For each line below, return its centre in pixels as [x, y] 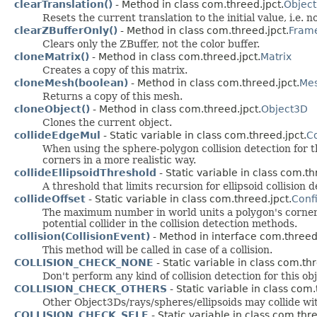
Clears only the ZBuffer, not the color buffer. [151, 44]
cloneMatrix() [52, 56]
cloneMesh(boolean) [71, 82]
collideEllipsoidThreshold [85, 172]
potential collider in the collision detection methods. [170, 223]
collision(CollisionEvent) [82, 236]
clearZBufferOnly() [66, 30]
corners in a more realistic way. [119, 160]
